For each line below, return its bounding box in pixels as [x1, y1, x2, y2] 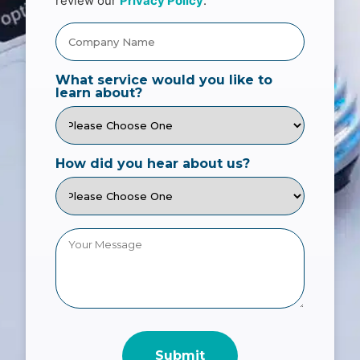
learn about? [55, 84, 143, 100]
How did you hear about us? [55, 155, 251, 171]
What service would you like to [55, 72, 273, 88]
